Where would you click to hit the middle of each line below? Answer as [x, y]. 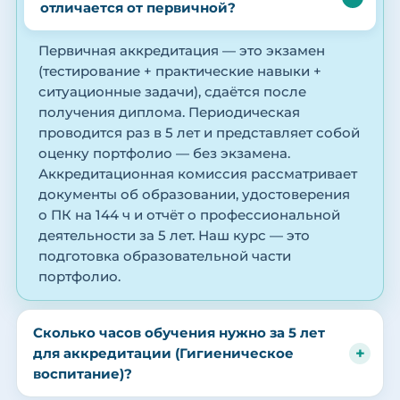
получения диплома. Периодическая [169, 113]
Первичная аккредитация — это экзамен [182, 51]
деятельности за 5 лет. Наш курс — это [174, 236]
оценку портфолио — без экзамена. [164, 154]
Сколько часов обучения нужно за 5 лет [179, 333]
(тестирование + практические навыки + [180, 72]
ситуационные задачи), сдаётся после [172, 92]
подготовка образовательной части [165, 257]
